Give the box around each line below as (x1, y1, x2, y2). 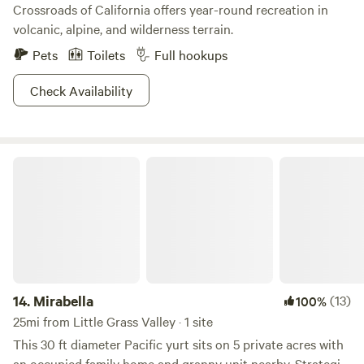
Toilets (87, 45, 125, 63)
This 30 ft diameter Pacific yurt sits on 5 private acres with (13, 335, 344, 353)
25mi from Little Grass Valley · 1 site (13, 312, 213, 330)
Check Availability (30, 81, 132, 99)
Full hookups (154, 45, 227, 63)
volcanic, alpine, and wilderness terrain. (13, 19, 233, 37)
